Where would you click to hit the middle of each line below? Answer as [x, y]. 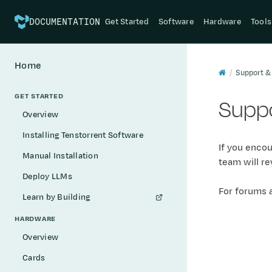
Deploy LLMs [47, 176]
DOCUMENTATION [65, 22]
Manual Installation [60, 156]
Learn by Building [56, 197]
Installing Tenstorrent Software [83, 135]
